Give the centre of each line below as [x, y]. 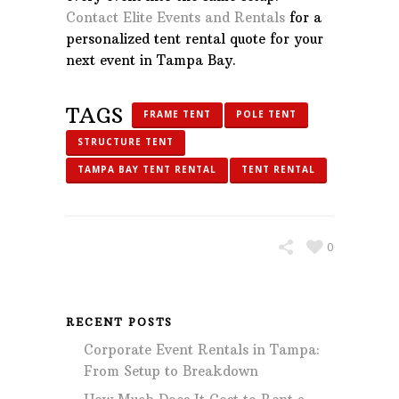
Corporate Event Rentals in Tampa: [202, 350]
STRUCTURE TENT [126, 142]
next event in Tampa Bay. [151, 60]
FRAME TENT [177, 114]
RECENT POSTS [119, 322]
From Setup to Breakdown [171, 371]
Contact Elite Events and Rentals [175, 17]
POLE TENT [266, 114]
